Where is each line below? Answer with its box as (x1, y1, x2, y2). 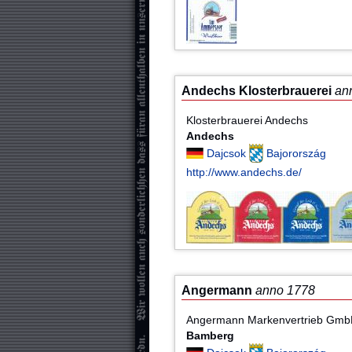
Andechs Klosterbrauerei (181, 84, 332, 98)
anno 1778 (255, 284, 315, 298)
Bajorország (266, 146, 327, 159)
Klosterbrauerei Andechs (186, 113, 309, 126)
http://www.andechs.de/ (186, 165, 302, 178)
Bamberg (186, 328, 235, 342)
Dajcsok (207, 146, 250, 159)
